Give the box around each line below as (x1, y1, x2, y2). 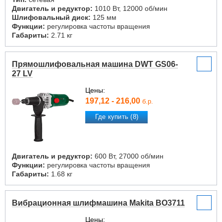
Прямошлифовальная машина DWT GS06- (12, 60, 178, 68)
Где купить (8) (95, 113, 139, 121)
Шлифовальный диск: (12, 13, 91, 21)
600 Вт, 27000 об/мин (93, 152, 164, 160)
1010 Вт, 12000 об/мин (93, 4, 167, 12)
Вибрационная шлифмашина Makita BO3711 (12, 199, 185, 207)
